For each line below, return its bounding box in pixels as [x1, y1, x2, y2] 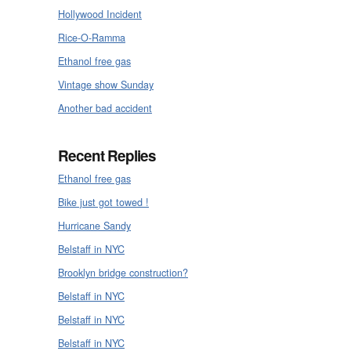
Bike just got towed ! [58, 194, 149, 209]
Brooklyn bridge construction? [58, 265, 188, 280]
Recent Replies [58, 144, 156, 166]
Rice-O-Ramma [58, 30, 125, 45]
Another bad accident [58, 100, 152, 115]
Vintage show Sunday [58, 77, 154, 92]
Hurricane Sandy [58, 218, 131, 233]
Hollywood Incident [58, 6, 142, 21]
